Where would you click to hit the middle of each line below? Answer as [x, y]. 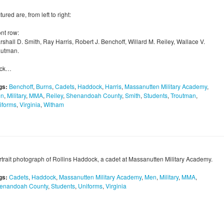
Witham [54, 104]
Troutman [183, 95]
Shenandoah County [94, 95]
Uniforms [90, 186]
